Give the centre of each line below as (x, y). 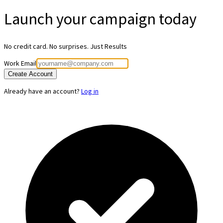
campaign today (143, 19)
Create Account (30, 74)
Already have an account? (42, 91)
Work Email (20, 63)
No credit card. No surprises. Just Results (65, 47)
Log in (90, 91)
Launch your (47, 19)
